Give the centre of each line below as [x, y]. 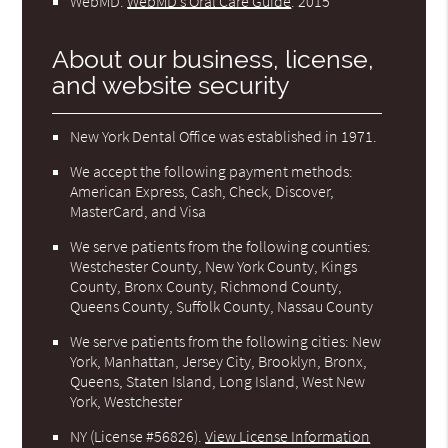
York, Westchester [126, 400]
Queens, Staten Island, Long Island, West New [218, 380]
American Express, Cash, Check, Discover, [202, 190]
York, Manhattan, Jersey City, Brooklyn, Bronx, [219, 360]
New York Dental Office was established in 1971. [224, 135]
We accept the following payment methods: [212, 170]
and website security [171, 85]
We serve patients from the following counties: [221, 245]
